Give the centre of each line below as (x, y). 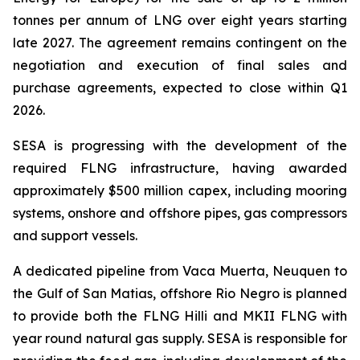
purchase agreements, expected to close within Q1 (180, 88)
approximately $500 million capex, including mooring (180, 190)
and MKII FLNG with (278, 316)
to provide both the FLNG (99, 316)
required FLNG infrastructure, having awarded (180, 168)
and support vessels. (75, 235)
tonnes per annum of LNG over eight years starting (180, 20)
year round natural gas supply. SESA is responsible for (180, 338)
